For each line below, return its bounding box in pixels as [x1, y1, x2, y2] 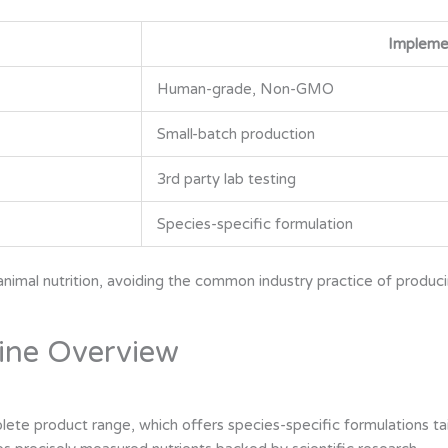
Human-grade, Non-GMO [157, 79, 334, 98]
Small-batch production [157, 124, 315, 143]
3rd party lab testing [157, 169, 296, 188]
